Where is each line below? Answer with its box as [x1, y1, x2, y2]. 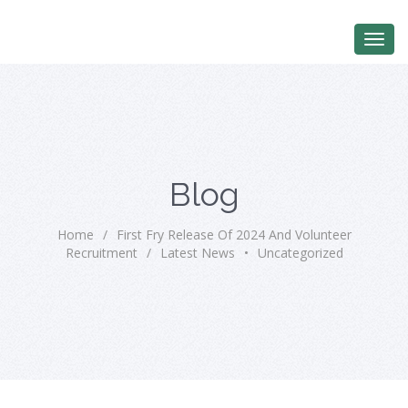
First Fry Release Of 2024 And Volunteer [116, 226, 352, 243]
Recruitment [65, 244, 138, 261]
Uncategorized [257, 244, 343, 261]
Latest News [159, 244, 235, 261]
